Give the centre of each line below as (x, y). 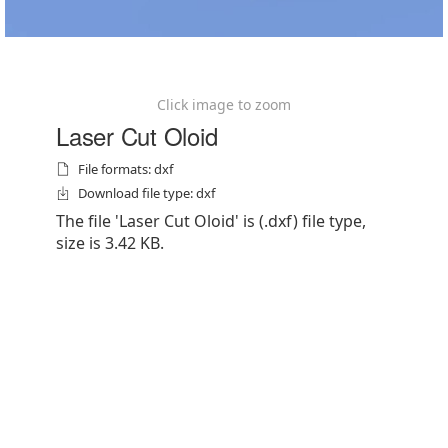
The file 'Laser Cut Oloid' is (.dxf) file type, (211, 221)
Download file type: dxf (146, 193)
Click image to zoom (224, 104)
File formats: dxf (125, 169)
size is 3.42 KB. (110, 243)
